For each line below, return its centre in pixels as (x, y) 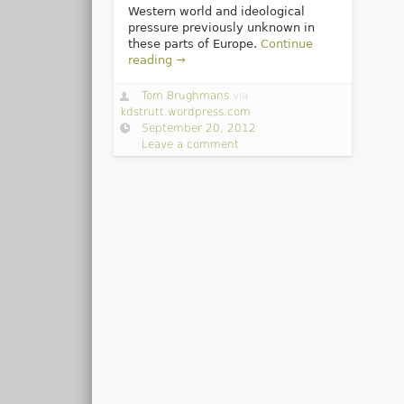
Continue (286, 43)
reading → (156, 60)
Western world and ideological (216, 11)
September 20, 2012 (199, 128)
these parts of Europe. (194, 43)
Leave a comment (191, 144)
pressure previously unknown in (221, 27)
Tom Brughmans (186, 95)
